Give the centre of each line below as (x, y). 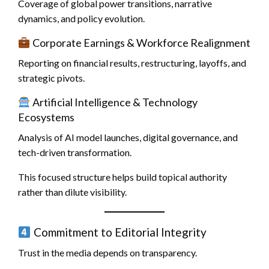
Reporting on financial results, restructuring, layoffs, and (132, 63)
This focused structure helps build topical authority (122, 177)
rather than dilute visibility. (72, 192)
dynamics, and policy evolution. (81, 19)
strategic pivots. (51, 78)
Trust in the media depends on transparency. (107, 253)
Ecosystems (46, 117)
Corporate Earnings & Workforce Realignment (140, 43)
